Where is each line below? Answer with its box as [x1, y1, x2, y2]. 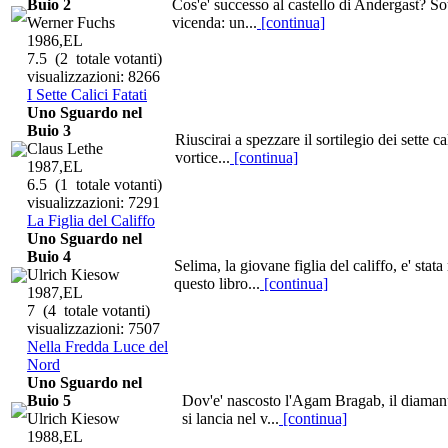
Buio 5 [27, 391, 71, 409]
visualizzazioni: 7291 [27, 193, 160, 211]
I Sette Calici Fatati [27, 85, 147, 103]
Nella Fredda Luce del [27, 337, 168, 355]
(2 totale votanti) [47, 49, 162, 67]
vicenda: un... [172, 13, 257, 31]
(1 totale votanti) [47, 175, 162, 193]
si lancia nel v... [182, 409, 279, 427]
